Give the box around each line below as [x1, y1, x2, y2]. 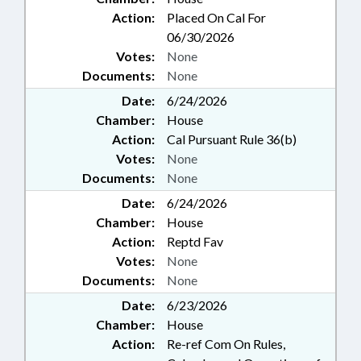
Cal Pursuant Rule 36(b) [167, 131, 297, 147]
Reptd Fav [167, 234, 223, 250]
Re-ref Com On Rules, [167, 336, 285, 352]
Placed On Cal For [167, 10, 266, 26]
